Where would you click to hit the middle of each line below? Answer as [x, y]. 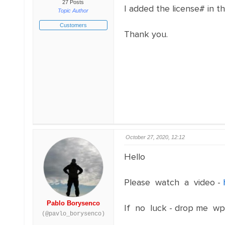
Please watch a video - [173, 182]
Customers [73, 25]
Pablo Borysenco [73, 203]
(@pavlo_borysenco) [73, 214]
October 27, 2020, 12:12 [155, 137]
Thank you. [146, 34]
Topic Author [73, 11]
